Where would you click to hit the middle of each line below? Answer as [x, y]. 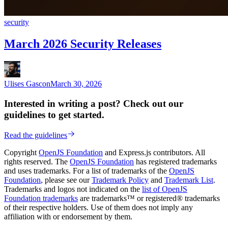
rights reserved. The [37, 162]
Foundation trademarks [41, 198]
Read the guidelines [36, 135]
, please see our [66, 180]
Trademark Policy [120, 180]
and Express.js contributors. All [154, 153]
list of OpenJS [165, 189]
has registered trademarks [175, 162]
